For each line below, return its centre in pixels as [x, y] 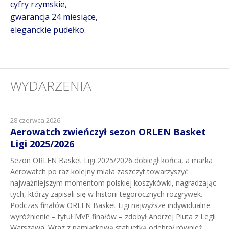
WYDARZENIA [51, 86]
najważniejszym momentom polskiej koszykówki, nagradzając [113, 183]
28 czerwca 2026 [35, 120]
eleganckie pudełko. [48, 30]
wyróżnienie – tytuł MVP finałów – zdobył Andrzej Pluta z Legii [113, 217]
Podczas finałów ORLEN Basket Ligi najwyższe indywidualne [110, 205]
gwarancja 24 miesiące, [54, 17]
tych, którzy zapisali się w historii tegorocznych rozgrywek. [106, 194]
